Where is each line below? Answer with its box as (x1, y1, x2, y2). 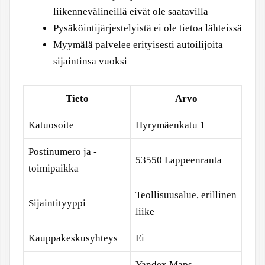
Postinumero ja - (28, 146, 97, 157)
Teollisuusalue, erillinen (135, 189, 237, 201)
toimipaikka (28, 162, 79, 174)
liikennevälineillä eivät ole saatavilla (53, 6, 208, 17)
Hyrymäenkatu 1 (135, 119, 205, 131)
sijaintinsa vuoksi (53, 56, 127, 67)
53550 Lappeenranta (135, 154, 222, 166)
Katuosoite (28, 119, 74, 131)
